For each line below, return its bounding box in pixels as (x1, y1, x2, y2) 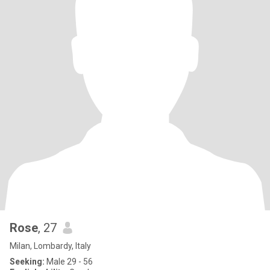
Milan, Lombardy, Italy (10, 241, 91, 251)
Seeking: (10, 257, 45, 266)
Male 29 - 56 (45, 257, 93, 266)
